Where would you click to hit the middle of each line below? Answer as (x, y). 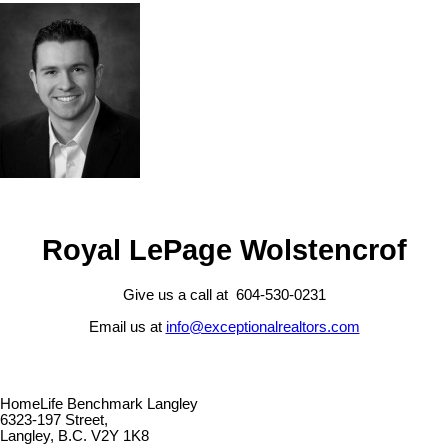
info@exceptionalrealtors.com (262, 326)
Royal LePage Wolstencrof (224, 250)
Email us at (127, 326)
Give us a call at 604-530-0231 (224, 294)
